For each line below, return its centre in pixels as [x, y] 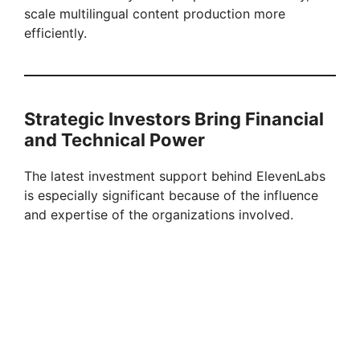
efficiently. [55, 33]
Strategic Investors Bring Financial [174, 119]
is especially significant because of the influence [171, 195]
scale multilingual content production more [155, 13]
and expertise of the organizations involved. [159, 214]
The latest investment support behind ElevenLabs [175, 176]
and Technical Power [115, 139]
